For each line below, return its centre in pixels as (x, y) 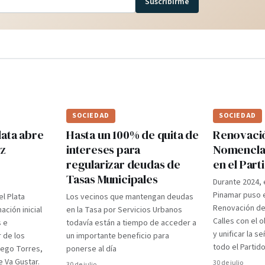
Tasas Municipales (112, 179)
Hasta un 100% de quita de (133, 135)
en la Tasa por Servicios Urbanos (124, 210)
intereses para (104, 150)
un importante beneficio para (118, 236)
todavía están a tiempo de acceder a (131, 223)
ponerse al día (91, 249)
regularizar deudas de (123, 164)
